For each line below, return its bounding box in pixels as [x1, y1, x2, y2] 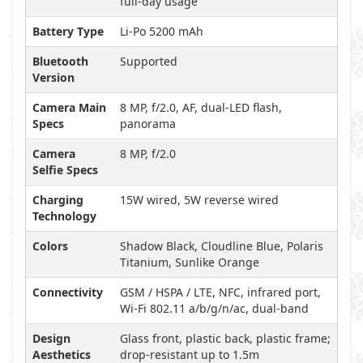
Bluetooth [32, 53, 88, 69]
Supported [120, 53, 177, 69]
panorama [120, 116, 176, 131]
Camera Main [32, 100, 106, 115]
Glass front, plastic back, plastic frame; [120, 331, 331, 346]
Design [32, 331, 70, 346]
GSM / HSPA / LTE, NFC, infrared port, [120, 284, 321, 300]
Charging [32, 192, 83, 207]
